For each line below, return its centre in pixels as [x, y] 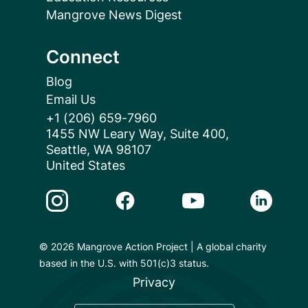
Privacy [154, 283]
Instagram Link [89, 195]
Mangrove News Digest [114, 15]
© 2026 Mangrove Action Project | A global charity [153, 247]
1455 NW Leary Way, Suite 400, [143, 134]
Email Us [70, 100]
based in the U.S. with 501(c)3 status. [124, 263]
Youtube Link [220, 195]
